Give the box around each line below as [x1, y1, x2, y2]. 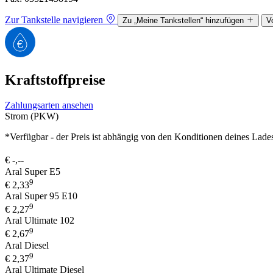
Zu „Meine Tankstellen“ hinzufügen [122, 15, 244, 25]
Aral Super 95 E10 [5, 191, 77, 202]
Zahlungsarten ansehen [5, 100, 93, 111]
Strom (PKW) [5, 111, 58, 122]
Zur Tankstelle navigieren [5, 14, 103, 25]
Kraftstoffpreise [5, 71, 105, 88]
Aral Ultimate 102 [5, 215, 74, 226]
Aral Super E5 [5, 166, 60, 177]
